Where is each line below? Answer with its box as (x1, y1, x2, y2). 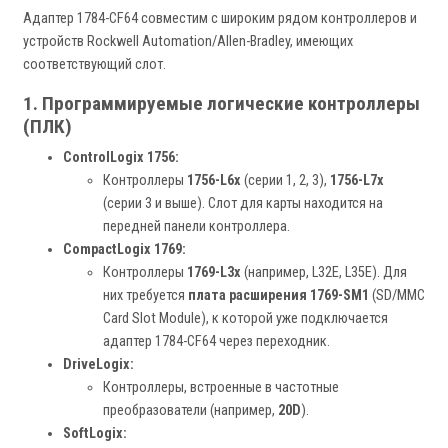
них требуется (103, 287, 188, 305)
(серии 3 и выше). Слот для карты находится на (103, 195, 383, 213)
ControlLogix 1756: (63, 149, 179, 167)
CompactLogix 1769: (63, 241, 186, 259)
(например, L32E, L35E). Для (241, 264, 407, 282)
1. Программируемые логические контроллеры (23, 92, 420, 116)
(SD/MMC (369, 287, 425, 305)
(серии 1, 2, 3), (241, 172, 330, 190)
